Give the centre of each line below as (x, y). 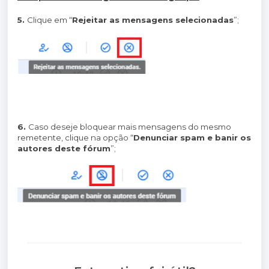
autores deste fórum (64, 148)
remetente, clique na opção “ (75, 137)
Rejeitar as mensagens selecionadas (153, 20)
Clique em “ (50, 20)
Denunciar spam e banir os (192, 137)
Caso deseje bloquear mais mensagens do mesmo (130, 126)
